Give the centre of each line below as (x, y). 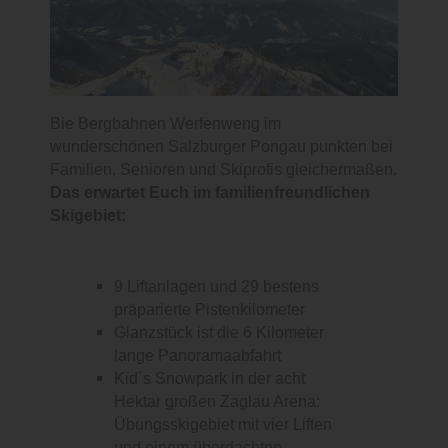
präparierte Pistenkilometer (209, 310)
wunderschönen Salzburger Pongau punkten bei (221, 147)
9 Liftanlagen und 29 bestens (216, 287)
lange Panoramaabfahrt (197, 356)
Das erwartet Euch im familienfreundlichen (210, 193)
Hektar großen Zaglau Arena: (217, 402)
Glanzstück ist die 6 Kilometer (219, 333)
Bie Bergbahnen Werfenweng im (165, 124)
